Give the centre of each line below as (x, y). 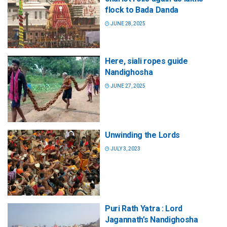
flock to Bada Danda (142, 10)
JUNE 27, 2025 (127, 86)
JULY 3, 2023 (125, 148)
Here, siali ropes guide (146, 61)
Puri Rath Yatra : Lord (144, 208)
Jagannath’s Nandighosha (152, 219)
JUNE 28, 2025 (127, 24)
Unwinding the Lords (142, 135)
